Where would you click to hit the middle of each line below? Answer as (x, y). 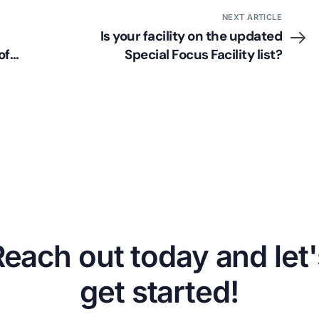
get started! (159, 292)
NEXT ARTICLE (252, 17)
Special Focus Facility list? (204, 55)
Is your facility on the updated (191, 36)
